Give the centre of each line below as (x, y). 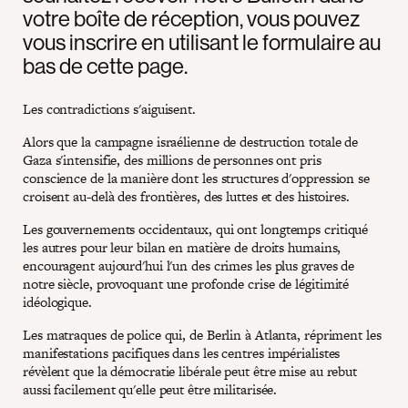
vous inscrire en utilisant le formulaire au (202, 41)
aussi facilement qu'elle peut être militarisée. (150, 389)
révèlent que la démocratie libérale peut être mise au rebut (190, 371)
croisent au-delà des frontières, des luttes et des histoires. (186, 196)
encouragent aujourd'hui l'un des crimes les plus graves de (189, 265)
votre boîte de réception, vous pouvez (191, 18)
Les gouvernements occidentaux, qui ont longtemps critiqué (196, 229)
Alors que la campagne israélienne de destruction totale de (191, 141)
